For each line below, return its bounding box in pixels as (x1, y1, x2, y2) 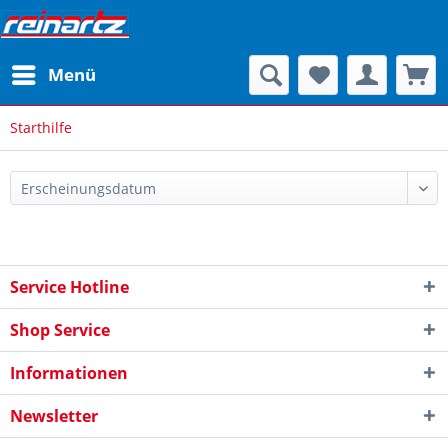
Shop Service (10, 319, 110, 341)
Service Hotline (10, 276, 129, 298)
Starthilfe (10, 118, 72, 137)
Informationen (10, 362, 128, 384)
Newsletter (10, 405, 98, 427)
